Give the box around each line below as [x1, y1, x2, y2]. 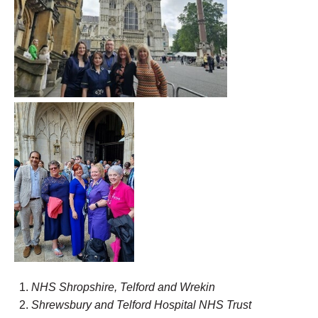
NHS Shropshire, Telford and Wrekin [31, 280, 215, 293]
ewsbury [49, 298, 92, 311]
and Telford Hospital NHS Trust [92, 298, 251, 311]
